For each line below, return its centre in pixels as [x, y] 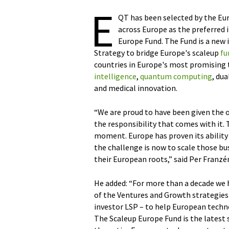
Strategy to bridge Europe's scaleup [157, 53]
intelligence [115, 76]
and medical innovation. [136, 88]
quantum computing [176, 76]
